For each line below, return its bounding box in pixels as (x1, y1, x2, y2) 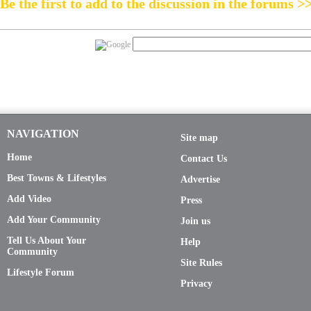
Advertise (180, 174, 220, 185)
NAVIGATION (7, 128, 79, 140)
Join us (180, 216, 210, 226)
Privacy (180, 278, 212, 289)
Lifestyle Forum (7, 267, 74, 278)
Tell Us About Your (7, 235, 86, 246)
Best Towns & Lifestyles (7, 173, 106, 183)
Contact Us (180, 153, 227, 164)
